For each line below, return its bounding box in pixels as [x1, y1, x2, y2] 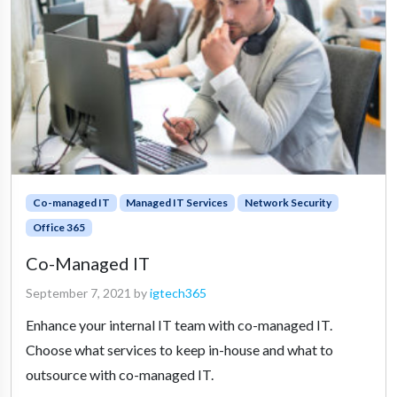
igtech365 [150, 284, 206, 300]
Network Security [244, 195, 331, 209]
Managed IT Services [126, 195, 229, 209]
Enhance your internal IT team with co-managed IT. [26, 315, 332, 333]
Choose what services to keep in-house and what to [26, 340, 333, 358]
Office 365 [32, 220, 85, 234]
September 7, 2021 [26, 284, 131, 300]
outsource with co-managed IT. [26, 365, 214, 383]
